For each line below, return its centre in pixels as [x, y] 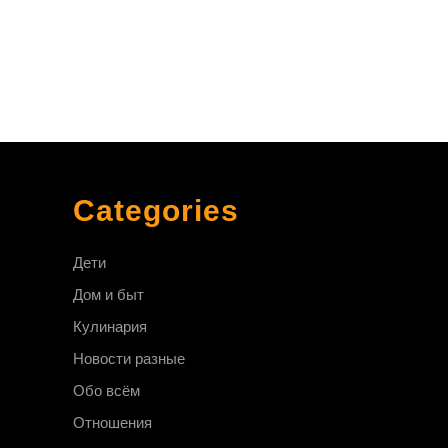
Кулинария [110, 327]
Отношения [112, 423]
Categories [156, 211]
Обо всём [106, 391]
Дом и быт [108, 295]
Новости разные [129, 359]
